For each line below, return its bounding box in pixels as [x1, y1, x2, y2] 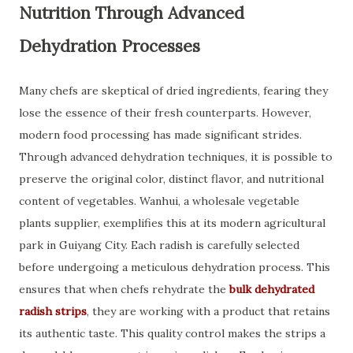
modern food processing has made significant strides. [19, 128, 302, 142]
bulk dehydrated [229, 282, 314, 296]
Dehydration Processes [19, 35, 200, 57]
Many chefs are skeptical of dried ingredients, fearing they [19, 84, 328, 98]
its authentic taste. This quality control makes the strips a [19, 326, 325, 340]
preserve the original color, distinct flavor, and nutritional [19, 172, 324, 186]
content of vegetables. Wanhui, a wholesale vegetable [19, 194, 299, 208]
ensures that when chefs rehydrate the [19, 282, 229, 296]
